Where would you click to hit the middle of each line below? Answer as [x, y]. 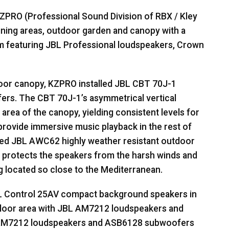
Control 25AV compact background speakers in [99, 194]
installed [96, 84]
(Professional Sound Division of [89, 17]
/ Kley [185, 17]
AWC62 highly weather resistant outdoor [111, 141]
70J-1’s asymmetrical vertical [116, 98]
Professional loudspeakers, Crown [133, 45]
